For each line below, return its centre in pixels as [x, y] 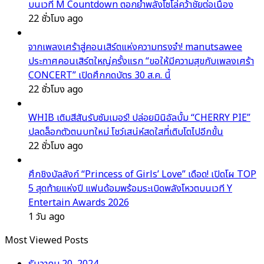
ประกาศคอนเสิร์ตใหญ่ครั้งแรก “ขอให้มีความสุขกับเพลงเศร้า [141, 62]
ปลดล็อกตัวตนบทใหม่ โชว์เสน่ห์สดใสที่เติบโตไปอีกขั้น [126, 132]
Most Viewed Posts [47, 241]
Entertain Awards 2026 [79, 203]
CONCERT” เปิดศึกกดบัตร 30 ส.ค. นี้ [100, 76]
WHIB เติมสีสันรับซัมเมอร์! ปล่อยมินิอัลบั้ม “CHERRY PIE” [139, 118]
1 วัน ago [47, 217]
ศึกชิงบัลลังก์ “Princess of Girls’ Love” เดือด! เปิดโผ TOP [142, 175]
